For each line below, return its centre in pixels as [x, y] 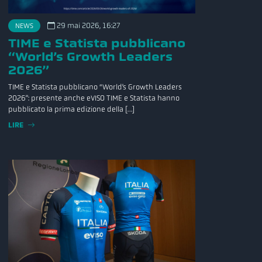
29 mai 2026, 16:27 [88, 26]
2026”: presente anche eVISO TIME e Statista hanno [94, 98]
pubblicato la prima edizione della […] [71, 109]
